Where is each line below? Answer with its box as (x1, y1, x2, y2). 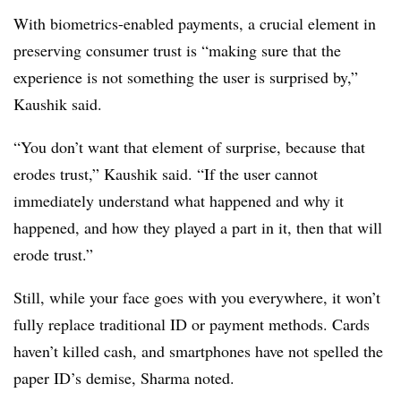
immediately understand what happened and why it (13, 190, 344, 212)
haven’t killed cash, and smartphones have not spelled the (13, 340, 383, 363)
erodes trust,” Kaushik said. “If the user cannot (13, 163, 318, 185)
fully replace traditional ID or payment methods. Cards (13, 313, 370, 336)
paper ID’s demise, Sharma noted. (13, 367, 240, 389)
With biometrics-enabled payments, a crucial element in (13, 13, 376, 35)
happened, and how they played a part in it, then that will (13, 217, 382, 239)
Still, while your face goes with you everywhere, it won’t (13, 286, 380, 309)
